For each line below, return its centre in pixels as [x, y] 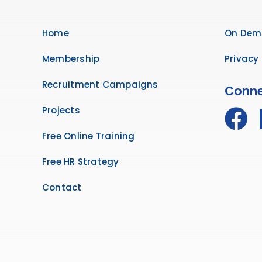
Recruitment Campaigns [100, 85]
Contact [62, 188]
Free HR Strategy [80, 162]
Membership [71, 59]
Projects [61, 111]
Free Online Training [88, 136]
